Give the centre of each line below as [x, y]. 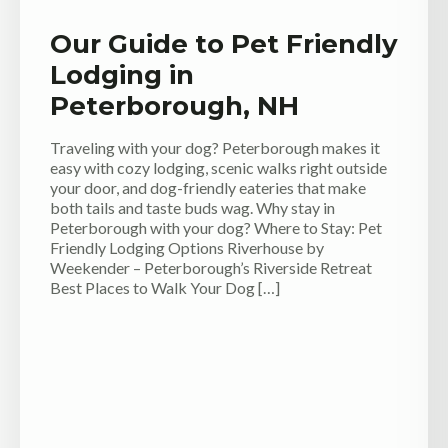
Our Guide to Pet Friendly [224, 43]
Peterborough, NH [174, 105]
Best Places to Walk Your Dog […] [165, 287]
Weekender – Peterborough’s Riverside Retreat [211, 267]
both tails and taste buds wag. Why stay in [192, 207]
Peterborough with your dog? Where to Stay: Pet [216, 227]
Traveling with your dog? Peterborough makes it [215, 147]
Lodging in [122, 74]
